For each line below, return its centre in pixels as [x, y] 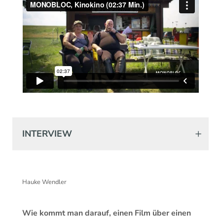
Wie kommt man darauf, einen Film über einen [107, 213]
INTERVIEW [47, 133]
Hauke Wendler [44, 182]
